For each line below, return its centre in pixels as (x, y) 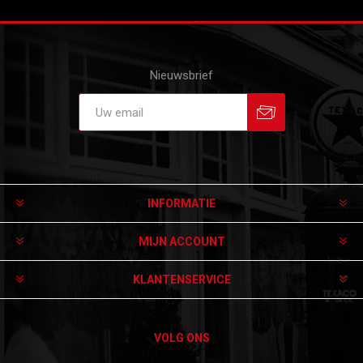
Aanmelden (160, 137)
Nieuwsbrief (181, 75)
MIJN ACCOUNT (181, 241)
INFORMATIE (181, 203)
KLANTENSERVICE (181, 280)
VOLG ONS (181, 338)
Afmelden (228, 137)
